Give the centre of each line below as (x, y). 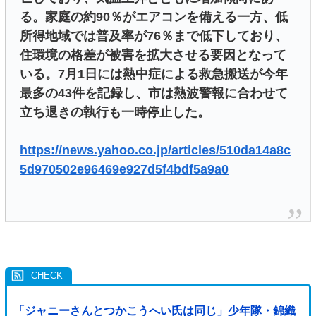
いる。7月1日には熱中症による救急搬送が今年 (154, 74)
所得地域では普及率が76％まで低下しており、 (154, 36)
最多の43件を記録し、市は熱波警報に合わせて (154, 93)
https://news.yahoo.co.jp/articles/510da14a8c (155, 150)
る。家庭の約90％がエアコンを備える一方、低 (154, 17)
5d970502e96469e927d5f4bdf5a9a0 (124, 169)
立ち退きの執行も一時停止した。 (115, 112)
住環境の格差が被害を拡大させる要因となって (153, 55)
